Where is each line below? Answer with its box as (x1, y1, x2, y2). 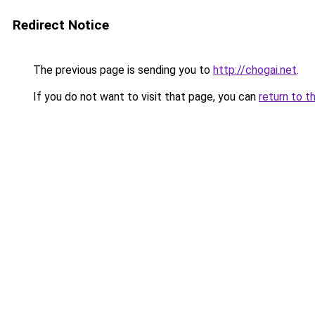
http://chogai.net (213, 63, 297, 77)
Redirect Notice (13, 17, 109, 33)
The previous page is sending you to (30, 63, 213, 77)
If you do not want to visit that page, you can (30, 90, 259, 103)
